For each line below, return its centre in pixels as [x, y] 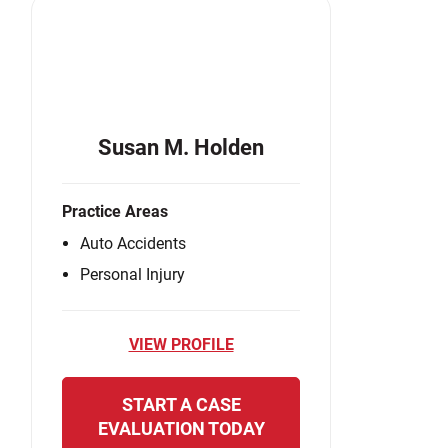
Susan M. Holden [181, 148]
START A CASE [181, 405]
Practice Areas [115, 212]
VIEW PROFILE [181, 345]
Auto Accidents [133, 244]
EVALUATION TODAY [181, 429]
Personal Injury [132, 275]
